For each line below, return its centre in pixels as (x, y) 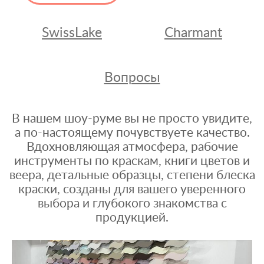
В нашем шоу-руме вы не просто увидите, (132, 119)
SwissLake (72, 33)
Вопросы (132, 77)
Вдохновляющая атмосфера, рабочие (132, 147)
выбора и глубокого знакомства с (132, 204)
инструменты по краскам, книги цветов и (132, 161)
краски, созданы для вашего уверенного (132, 189)
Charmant (193, 33)
